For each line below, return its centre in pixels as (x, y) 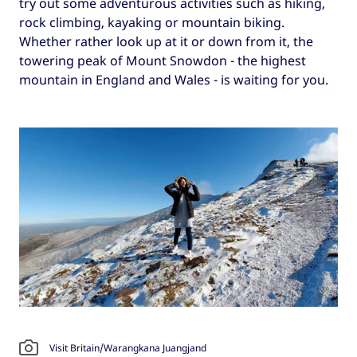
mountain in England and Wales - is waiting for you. (174, 80)
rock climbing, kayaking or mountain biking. (152, 23)
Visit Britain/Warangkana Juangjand (128, 348)
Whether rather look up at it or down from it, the (166, 42)
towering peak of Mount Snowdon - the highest (163, 61)
